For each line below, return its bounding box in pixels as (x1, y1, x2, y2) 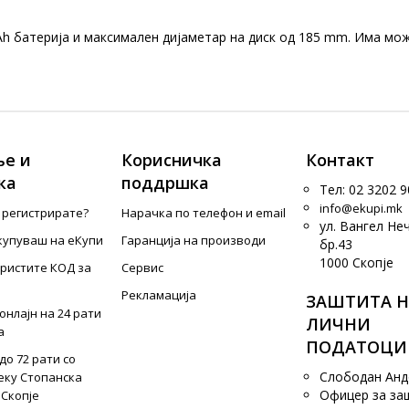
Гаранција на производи (121, 232, 267, 248)
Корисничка (121, 149, 223, 171)
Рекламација (121, 287, 197, 303)
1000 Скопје (319, 254, 393, 271)
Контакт (305, 149, 374, 171)
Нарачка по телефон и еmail (121, 204, 287, 221)
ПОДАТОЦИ (305, 336, 407, 358)
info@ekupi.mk (319, 200, 403, 216)
